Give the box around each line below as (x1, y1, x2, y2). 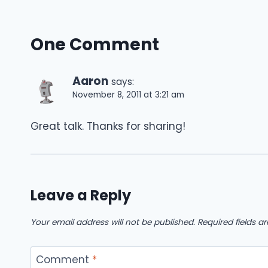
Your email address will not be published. (31, 216, 195, 228)
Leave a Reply (31, 185, 131, 206)
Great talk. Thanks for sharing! (31, 119, 185, 134)
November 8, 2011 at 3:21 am (72, 89, 184, 101)
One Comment (31, 33, 159, 57)
